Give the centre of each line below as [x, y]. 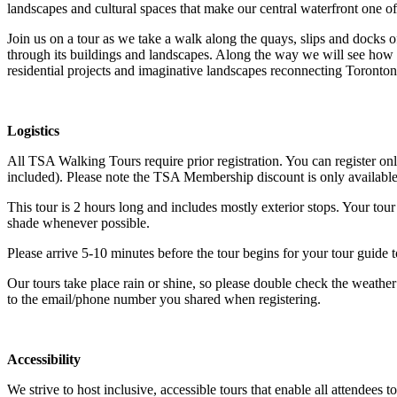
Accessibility [44, 359]
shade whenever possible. [78, 222]
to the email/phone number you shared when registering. [164, 299]
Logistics [33, 130]
